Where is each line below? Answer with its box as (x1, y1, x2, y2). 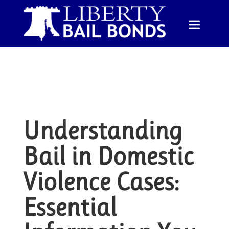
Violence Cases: (22, 167, 179, 197)
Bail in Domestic (22, 141, 194, 171)
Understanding (22, 116, 182, 146)
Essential (22, 192, 117, 222)
